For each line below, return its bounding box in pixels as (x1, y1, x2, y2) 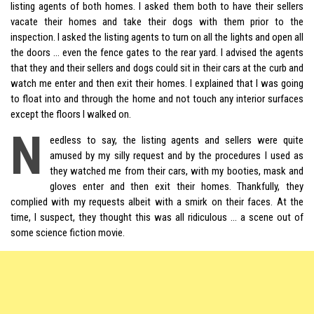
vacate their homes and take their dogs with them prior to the (11, 15, 303, 28)
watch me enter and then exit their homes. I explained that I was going (11, 76, 303, 90)
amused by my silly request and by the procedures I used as (50, 149, 303, 162)
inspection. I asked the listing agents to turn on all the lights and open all (11, 30, 303, 43)
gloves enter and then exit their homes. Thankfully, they (50, 179, 303, 193)
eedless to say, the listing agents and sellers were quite (50, 133, 303, 146)
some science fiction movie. (11, 226, 125, 239)
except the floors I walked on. (11, 107, 131, 121)
